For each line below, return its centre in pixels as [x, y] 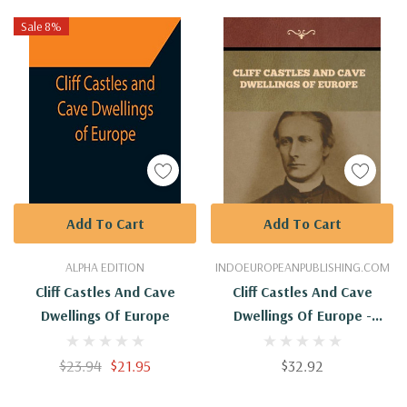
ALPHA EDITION [105, 268]
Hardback [302, 339]
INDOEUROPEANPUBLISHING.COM [302, 268]
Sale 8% [41, 26]
